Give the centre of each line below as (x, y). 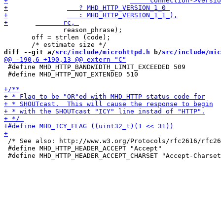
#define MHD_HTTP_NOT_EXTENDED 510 (71, 74)
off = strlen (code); (57, 37)
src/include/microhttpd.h (103, 52)
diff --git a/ (30, 52)
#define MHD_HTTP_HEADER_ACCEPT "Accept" (83, 148)
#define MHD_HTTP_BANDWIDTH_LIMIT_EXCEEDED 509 (95, 67)
